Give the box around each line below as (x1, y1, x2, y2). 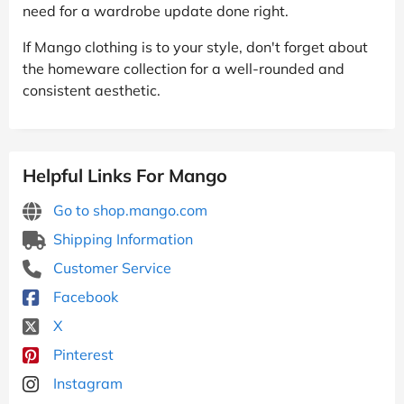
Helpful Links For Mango (23, 163, 227, 187)
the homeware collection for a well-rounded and (23, 59, 344, 78)
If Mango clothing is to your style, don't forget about (23, 37, 368, 56)
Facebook (50, 287, 118, 306)
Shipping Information (50, 229, 193, 248)
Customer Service (50, 258, 171, 277)
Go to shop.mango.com (50, 200, 207, 219)
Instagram (50, 373, 123, 392)
